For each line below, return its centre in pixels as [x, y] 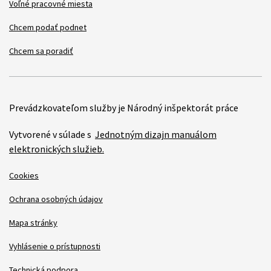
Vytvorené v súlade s [52, 134]
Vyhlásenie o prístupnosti [55, 246]
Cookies [24, 175]
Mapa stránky [33, 222]
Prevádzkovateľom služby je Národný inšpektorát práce [124, 107]
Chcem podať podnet [48, 27]
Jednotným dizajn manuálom [156, 134]
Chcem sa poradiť [41, 51]
